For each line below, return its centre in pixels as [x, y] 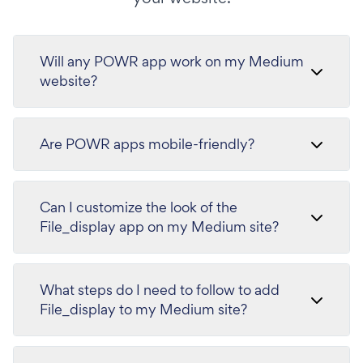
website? [68, 80]
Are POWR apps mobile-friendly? [147, 143]
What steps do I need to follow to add [160, 289]
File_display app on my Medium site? [159, 226]
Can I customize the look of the [139, 207]
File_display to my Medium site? [143, 309]
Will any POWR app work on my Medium [172, 61]
